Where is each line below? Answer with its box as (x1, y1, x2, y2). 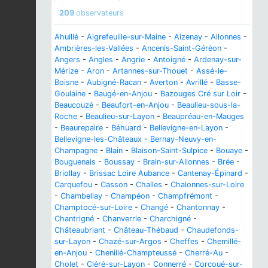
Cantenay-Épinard (178, 168, 242, 178)
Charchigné (150, 214, 191, 223)
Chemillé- (207, 236, 241, 246)
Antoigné (153, 54, 185, 64)
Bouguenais (54, 157, 96, 166)
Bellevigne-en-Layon (150, 123, 223, 132)
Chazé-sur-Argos (99, 236, 162, 246)
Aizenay (174, 32, 202, 41)
